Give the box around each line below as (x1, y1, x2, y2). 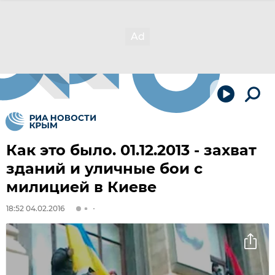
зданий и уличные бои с (6, 160, 203, 177)
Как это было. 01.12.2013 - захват (6, 141, 257, 159)
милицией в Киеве (6, 178, 157, 196)
